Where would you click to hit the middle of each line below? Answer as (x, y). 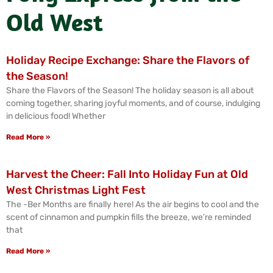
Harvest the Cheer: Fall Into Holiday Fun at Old (127, 174)
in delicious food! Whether (56, 116)
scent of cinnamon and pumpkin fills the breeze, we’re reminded (129, 217)
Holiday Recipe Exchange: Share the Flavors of (128, 60)
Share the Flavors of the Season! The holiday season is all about (130, 90)
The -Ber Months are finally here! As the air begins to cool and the (133, 204)
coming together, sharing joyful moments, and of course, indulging (133, 103)
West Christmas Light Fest (76, 190)
